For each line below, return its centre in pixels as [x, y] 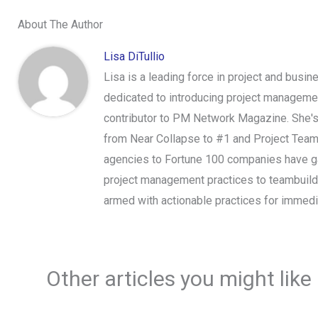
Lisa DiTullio [135, 56]
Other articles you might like [179, 278]
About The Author [60, 24]
